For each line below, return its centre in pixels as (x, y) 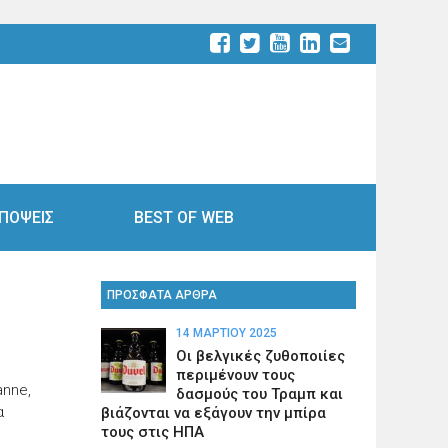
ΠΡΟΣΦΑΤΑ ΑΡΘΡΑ (161, 294)
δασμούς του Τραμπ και (259, 393)
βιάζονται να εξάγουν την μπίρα (213, 412)
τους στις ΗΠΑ (152, 431)
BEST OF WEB (184, 217)
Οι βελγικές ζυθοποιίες (260, 355)
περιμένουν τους (235, 374)
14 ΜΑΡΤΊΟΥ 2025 (226, 332)
